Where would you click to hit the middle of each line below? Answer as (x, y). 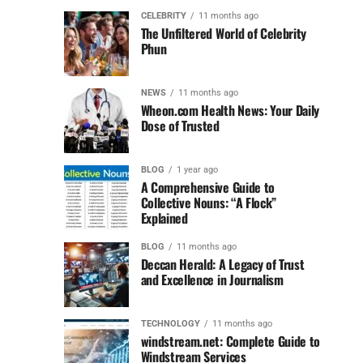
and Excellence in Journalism (212, 280)
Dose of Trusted (180, 126)
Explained (164, 218)
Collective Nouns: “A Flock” (209, 203)
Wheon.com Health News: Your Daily (230, 111)
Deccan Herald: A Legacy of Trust (222, 265)
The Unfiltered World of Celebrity (224, 34)
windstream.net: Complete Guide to (231, 342)
